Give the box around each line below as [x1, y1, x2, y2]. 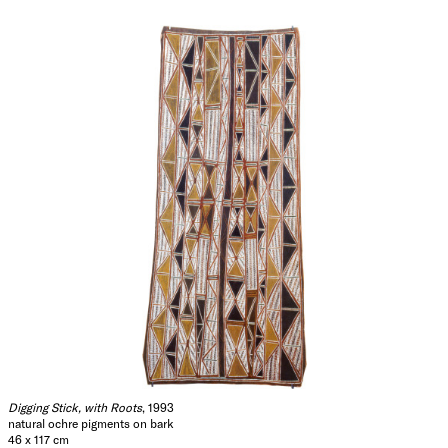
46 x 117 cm [8, 431, 69, 446]
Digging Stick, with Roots [8, 399, 142, 414]
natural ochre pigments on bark [8, 415, 174, 430]
